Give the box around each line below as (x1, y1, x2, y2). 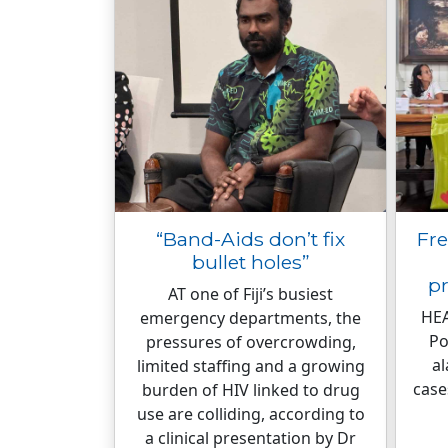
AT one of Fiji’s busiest (168, 283, 333, 305)
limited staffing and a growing (136, 355, 365, 377)
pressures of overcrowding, (145, 331, 356, 353)
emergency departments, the (140, 307, 361, 329)
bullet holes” (191, 250, 310, 274)
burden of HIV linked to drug (141, 379, 360, 401)
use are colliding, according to (136, 403, 365, 425)
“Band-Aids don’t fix (156, 227, 345, 251)
